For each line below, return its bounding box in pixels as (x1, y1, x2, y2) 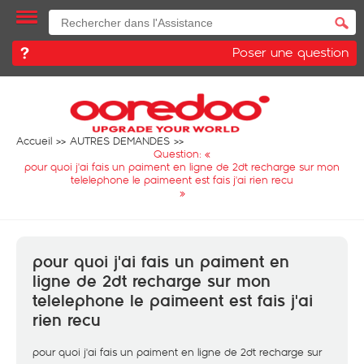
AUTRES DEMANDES (70, 133, 170, 148)
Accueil (16, 133, 52, 148)
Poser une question (232, 42, 349, 61)
